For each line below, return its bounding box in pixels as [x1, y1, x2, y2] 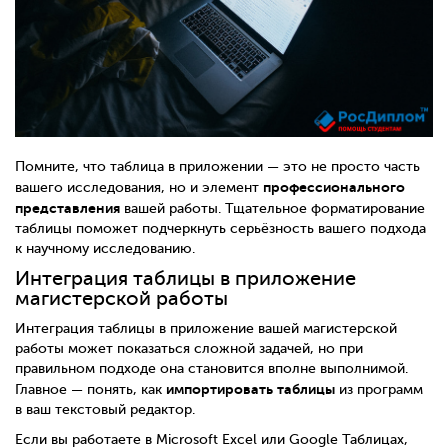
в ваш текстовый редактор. [15, 401, 195, 417]
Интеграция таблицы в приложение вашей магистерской [15, 320, 397, 336]
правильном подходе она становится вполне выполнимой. [15, 360, 408, 376]
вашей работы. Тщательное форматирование [120, 201, 425, 217]
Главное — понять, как [15, 381, 166, 397]
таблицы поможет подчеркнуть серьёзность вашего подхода [15, 221, 426, 237]
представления [15, 200, 120, 217]
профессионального [263, 179, 405, 196]
